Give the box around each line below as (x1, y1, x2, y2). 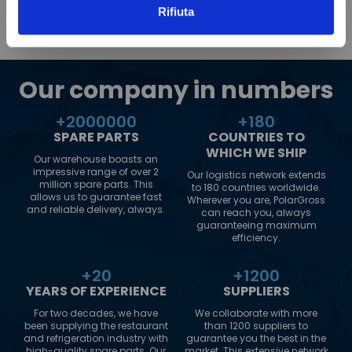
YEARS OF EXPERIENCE (25, 282, 167, 301)
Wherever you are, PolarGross (187, 193, 325, 207)
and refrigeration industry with (24, 332, 168, 346)
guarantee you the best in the (186, 332, 326, 346)
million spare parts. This (38, 178, 153, 192)
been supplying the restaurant (24, 319, 168, 333)
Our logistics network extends (186, 168, 326, 182)
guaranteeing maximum (196, 218, 317, 233)
